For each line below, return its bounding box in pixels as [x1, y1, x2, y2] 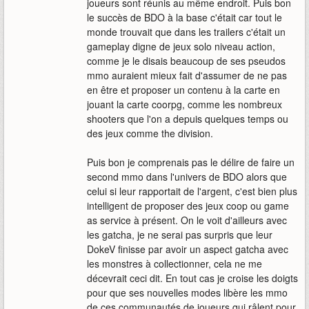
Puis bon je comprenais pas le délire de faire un [87, 155, 295, 170]
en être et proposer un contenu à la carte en [87, 83, 280, 97]
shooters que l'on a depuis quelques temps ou [87, 112, 288, 126]
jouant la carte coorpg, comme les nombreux [87, 97, 282, 112]
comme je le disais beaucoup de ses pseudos [87, 54, 286, 68]
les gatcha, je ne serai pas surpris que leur [87, 228, 272, 242]
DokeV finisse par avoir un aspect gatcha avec [87, 242, 288, 257]
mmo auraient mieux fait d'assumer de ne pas [87, 68, 287, 83]
